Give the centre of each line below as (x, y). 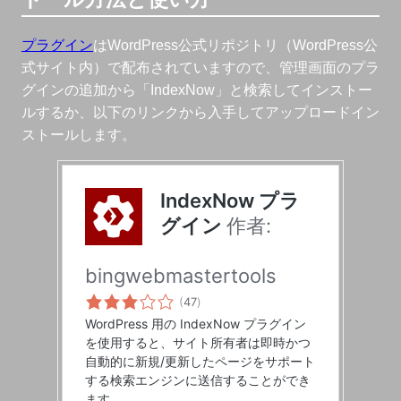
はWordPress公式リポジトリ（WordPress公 (235, 44)
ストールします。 (79, 134)
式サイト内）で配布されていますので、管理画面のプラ (200, 67)
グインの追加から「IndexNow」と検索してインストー (197, 89)
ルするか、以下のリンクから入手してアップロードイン (200, 111)
